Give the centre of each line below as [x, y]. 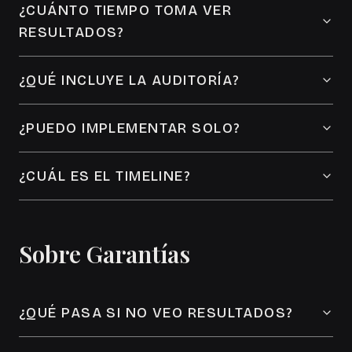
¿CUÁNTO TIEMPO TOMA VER [126, 10]
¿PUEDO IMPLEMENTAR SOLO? [130, 128]
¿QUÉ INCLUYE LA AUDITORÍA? [130, 80]
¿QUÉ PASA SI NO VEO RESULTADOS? [156, 313]
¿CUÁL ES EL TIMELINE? [105, 176]
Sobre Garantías [104, 254]
